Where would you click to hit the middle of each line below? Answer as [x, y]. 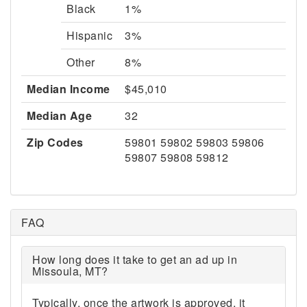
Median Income [69, 89]
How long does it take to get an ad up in [135, 259]
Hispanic [89, 35]
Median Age [59, 115]
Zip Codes [55, 142]
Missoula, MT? [70, 271]
